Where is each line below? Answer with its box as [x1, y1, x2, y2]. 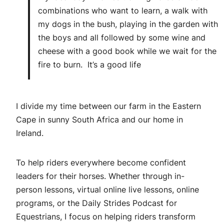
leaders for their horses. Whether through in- [16, 171, 184, 181]
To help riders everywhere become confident [16, 157, 186, 167]
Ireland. [16, 128, 43, 138]
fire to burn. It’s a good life [38, 59, 143, 69]
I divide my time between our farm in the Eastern [16, 101, 201, 111]
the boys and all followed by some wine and [38, 32, 205, 42]
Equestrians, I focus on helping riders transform [16, 211, 195, 221]
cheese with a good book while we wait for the [38, 46, 216, 56]
